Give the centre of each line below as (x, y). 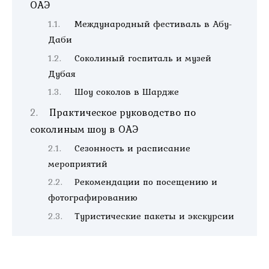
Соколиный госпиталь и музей (143, 58)
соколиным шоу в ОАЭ (84, 129)
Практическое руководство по (123, 113)
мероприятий (78, 163)
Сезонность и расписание (133, 148)
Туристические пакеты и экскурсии (155, 216)
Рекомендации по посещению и (146, 182)
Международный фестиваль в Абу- (154, 23)
